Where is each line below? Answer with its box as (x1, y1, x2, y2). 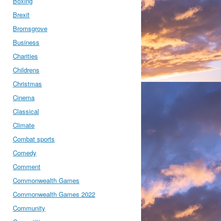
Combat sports (13, 134, 55, 144)
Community (13, 203, 45, 213)
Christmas (13, 79, 42, 88)
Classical (13, 107, 39, 116)
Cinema (13, 93, 35, 102)
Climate (13, 120, 35, 130)
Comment (13, 162, 40, 171)
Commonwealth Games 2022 (13, 189, 95, 199)
